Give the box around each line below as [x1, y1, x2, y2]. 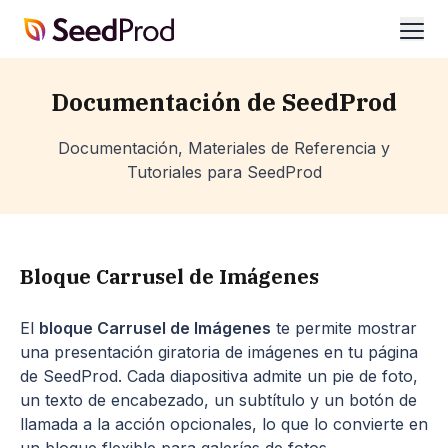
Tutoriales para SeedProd [126, 162, 322, 182]
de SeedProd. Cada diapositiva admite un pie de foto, [20, 366, 418, 386]
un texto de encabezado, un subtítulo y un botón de [20, 390, 417, 410]
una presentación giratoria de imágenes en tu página [20, 342, 418, 362]
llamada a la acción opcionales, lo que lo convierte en [20, 414, 428, 434]
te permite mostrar [271, 318, 417, 338]
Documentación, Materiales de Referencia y [58, 138, 390, 158]
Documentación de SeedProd [51, 86, 397, 118]
